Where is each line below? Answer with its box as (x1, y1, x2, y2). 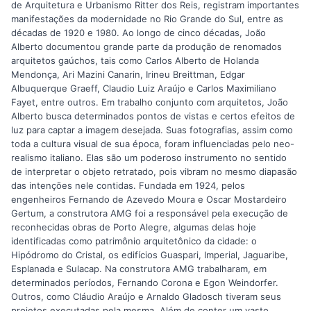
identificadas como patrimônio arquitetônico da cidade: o (11, 235, 257, 247)
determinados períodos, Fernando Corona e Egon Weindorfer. (11, 277, 278, 289)
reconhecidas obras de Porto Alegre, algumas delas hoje (11, 221, 256, 233)
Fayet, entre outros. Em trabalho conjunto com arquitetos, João (11, 96, 288, 108)
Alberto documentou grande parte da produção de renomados (11, 41, 282, 53)
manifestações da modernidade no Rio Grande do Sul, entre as (11, 13, 283, 25)
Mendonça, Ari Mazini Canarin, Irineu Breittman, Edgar (11, 69, 245, 81)
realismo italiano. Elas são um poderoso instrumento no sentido (11, 152, 287, 164)
